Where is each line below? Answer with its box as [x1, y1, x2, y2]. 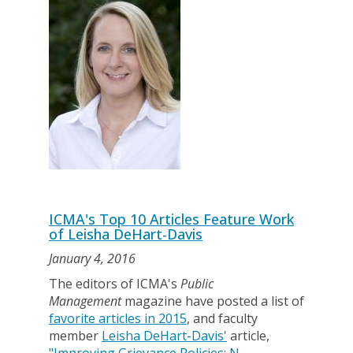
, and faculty [187, 310, 258, 327]
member [49, 327, 102, 344]
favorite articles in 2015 [49, 310, 187, 327]
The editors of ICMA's [49, 275, 180, 292]
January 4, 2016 [49, 250, 136, 267]
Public [180, 275, 214, 292]
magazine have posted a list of [121, 292, 304, 310]
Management [49, 292, 121, 310]
